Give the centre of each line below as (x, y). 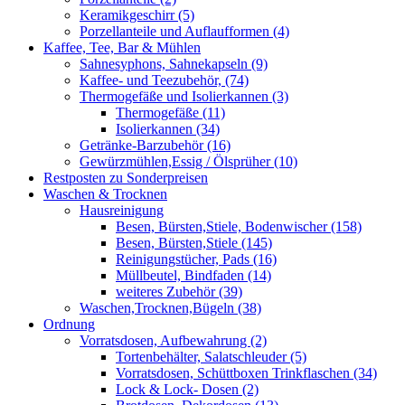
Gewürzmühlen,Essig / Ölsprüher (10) (188, 161)
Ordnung (69, 324)
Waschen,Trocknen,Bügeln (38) (170, 308)
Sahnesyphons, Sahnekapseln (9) (174, 64)
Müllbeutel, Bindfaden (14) (193, 275)
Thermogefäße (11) (170, 113)
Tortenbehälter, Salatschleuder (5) (211, 357)
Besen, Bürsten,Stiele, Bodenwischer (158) (239, 226)
